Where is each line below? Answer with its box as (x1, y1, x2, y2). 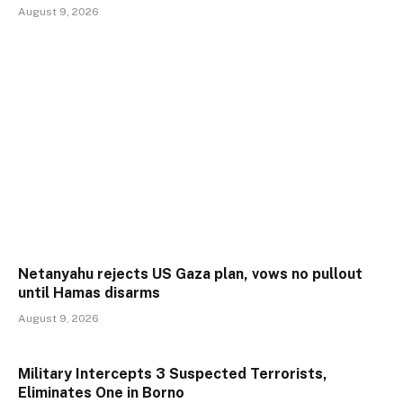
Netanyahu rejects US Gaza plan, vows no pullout (18, 264, 363, 282)
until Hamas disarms (18, 283, 160, 301)
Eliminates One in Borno (18, 383, 184, 401)
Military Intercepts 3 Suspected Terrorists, (18, 364, 327, 382)
